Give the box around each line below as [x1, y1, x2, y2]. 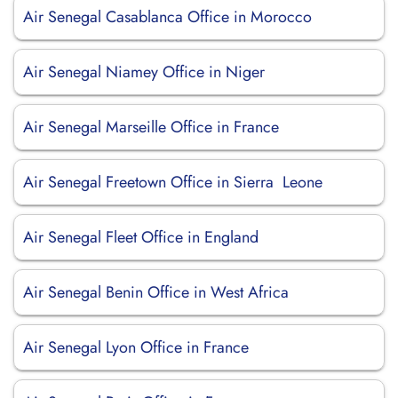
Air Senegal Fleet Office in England [23, 226, 259, 249]
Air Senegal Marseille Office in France [23, 115, 279, 139]
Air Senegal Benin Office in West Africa [23, 281, 289, 304]
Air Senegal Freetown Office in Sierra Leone [23, 171, 322, 194]
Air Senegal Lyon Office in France [23, 336, 249, 359]
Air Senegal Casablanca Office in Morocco [23, 5, 312, 28]
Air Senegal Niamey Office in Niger [23, 60, 265, 84]
